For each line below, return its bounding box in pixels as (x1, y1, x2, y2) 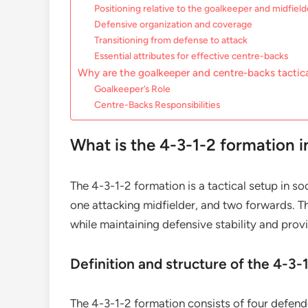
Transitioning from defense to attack (94, 34, 248, 45)
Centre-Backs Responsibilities (94, 99, 221, 110)
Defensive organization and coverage (94, 19, 253, 30)
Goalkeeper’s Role (94, 83, 171, 94)
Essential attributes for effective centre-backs (94, 50, 289, 61)
